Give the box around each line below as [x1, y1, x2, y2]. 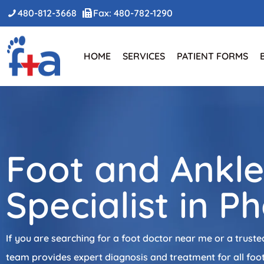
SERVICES [123, 50, 165, 62]
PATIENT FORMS [177, 50, 248, 62]
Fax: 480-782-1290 [93, 7, 173, 19]
